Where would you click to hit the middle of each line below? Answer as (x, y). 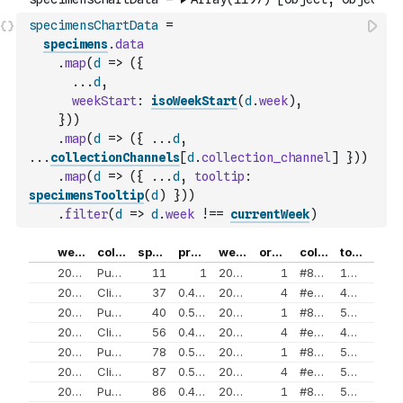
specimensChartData (94, 25)
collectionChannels (115, 157)
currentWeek (270, 214)
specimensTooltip (86, 195)
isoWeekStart (194, 101)
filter (86, 214)
